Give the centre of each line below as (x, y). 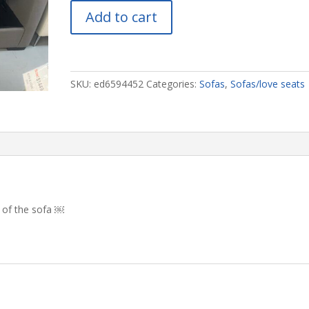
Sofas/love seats (267, 84)
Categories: (172, 84)
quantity (87, 71)
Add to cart (121, 17)
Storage (87, 23)
